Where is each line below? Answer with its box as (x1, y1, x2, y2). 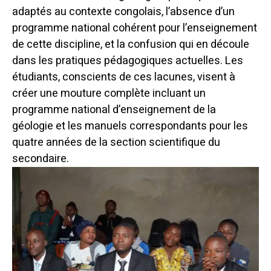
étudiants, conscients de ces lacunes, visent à (12, 68, 235, 85)
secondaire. (12, 150, 69, 167)
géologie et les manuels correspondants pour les (12, 117, 248, 134)
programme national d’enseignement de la (12, 101, 216, 118)
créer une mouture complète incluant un (12, 85, 206, 102)
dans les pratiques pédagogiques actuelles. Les (12, 52, 243, 69)
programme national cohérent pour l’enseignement (12, 19, 257, 36)
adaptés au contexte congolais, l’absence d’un (12, 3, 235, 20)
